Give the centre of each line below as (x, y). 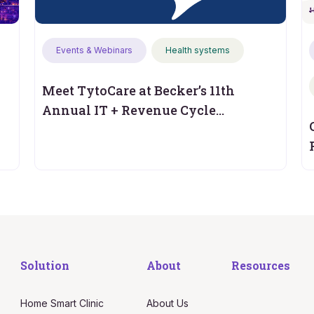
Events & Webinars (94, 50)
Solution (45, 265)
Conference (78, 129)
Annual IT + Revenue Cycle (129, 110)
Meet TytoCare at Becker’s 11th (138, 90)
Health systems (197, 50)
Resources (260, 265)
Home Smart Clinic (62, 303)
